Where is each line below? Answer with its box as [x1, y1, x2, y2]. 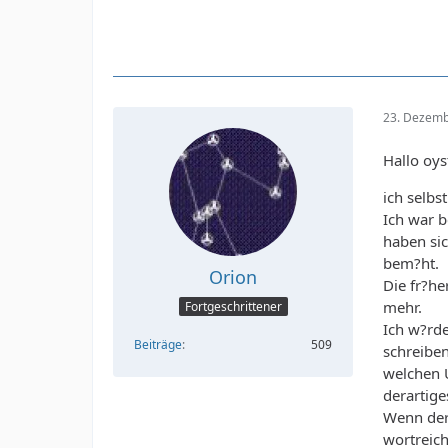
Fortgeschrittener [184, 298, 282, 316]
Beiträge [134, 336, 182, 354]
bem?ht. [383, 252, 439, 273]
